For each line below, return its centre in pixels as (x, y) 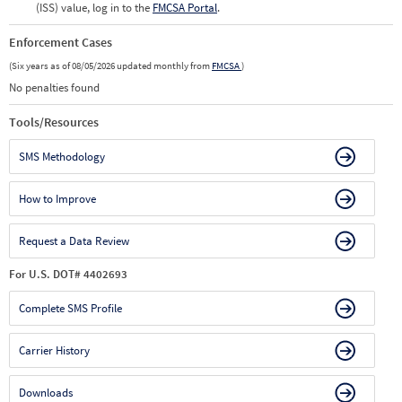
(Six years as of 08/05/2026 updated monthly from (110, 66)
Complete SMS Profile (70, 308)
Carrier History (54, 350)
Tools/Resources (54, 122)
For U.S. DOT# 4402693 (68, 274)
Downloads (46, 393)
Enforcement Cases (61, 42)
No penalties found (54, 87)
